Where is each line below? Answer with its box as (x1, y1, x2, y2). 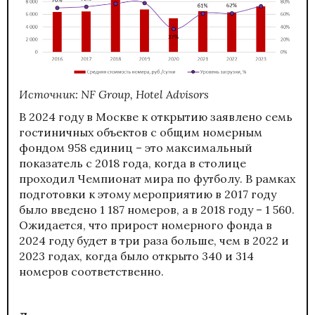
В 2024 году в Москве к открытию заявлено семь (19, 109, 292, 124)
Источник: (19, 86, 81, 101)
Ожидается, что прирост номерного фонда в (19, 217, 272, 232)
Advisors (166, 86, 209, 101)
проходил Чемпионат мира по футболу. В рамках (19, 171, 295, 186)
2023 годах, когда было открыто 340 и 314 (19, 248, 254, 263)
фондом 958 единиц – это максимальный (19, 140, 252, 155)
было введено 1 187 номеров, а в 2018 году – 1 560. (19, 202, 295, 217)
